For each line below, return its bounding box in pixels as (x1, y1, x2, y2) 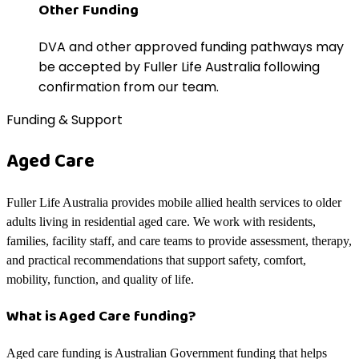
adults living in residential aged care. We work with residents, (6, 215, 316, 229)
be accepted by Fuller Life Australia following (38, 58, 320, 77)
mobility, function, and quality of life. (6, 272, 194, 287)
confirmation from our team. (38, 78, 219, 97)
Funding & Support (6, 111, 123, 130)
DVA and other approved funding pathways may (38, 38, 344, 57)
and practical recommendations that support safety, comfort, (6, 253, 306, 268)
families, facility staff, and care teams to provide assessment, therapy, (6, 234, 352, 248)
